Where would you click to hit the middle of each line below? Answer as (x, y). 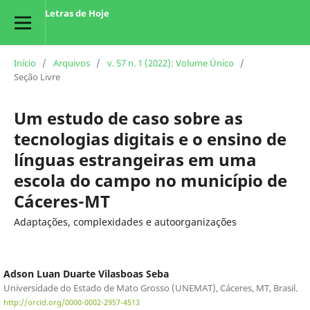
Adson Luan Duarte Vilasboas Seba (86, 273)
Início (25, 63)
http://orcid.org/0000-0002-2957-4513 (71, 303)
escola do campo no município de (150, 180)
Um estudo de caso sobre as (128, 118)
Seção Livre (37, 76)
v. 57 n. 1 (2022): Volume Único (170, 63)
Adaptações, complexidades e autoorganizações (125, 221)
